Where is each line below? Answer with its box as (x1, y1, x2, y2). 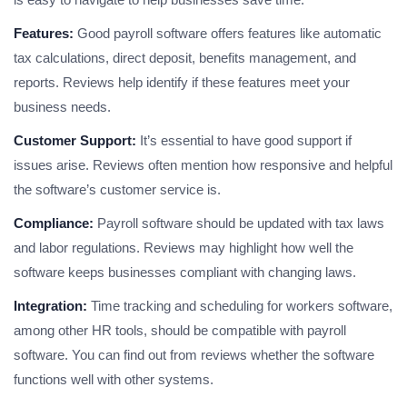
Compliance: (14, 215, 94, 232)
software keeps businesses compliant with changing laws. (14, 264, 356, 281)
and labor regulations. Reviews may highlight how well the (14, 240, 353, 256)
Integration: (14, 298, 87, 314)
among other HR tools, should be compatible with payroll (14, 323, 346, 339)
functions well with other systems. (14, 372, 213, 388)
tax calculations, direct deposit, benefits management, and (14, 50, 356, 66)
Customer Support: (14, 133, 136, 149)
